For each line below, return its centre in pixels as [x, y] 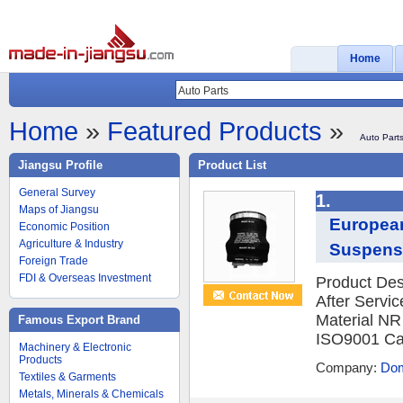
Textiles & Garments [67, 377]
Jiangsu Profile [60, 165]
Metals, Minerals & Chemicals [91, 394]
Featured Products [215, 131]
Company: [348, 367]
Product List [232, 165]
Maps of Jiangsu [59, 210]
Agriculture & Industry [71, 244]
